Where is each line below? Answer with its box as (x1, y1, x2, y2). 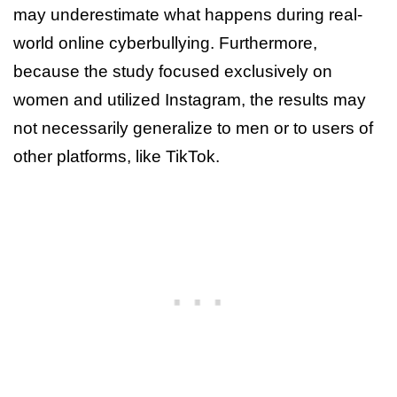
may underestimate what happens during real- (13, 4, 362, 24)
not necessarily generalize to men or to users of (13, 118, 373, 137)
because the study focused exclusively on (13, 61, 332, 81)
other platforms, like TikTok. (13, 146, 220, 166)
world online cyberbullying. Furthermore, (13, 33, 317, 52)
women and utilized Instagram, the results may (13, 90, 366, 109)
